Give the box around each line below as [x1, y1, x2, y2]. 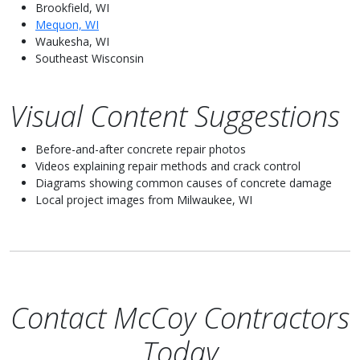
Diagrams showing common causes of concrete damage [35, 175, 332, 190]
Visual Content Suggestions [10, 96, 340, 136]
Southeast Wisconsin [35, 51, 144, 66]
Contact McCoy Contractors [10, 298, 350, 337]
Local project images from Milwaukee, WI [35, 192, 252, 207]
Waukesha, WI [35, 34, 109, 49]
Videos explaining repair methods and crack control [35, 158, 301, 174]
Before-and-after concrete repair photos [35, 141, 246, 157]
